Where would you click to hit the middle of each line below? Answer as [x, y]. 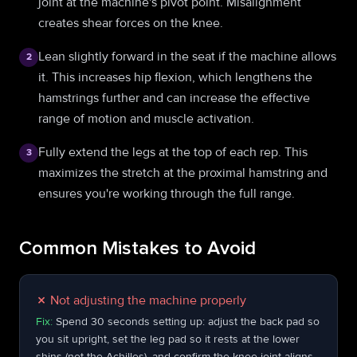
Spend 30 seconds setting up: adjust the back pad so [188, 322]
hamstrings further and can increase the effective [174, 98]
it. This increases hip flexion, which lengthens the [175, 77]
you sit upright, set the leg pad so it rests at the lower [168, 339]
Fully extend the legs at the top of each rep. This [173, 152]
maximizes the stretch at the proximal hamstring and [183, 173]
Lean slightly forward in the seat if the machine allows [187, 57]
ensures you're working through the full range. [167, 194]
